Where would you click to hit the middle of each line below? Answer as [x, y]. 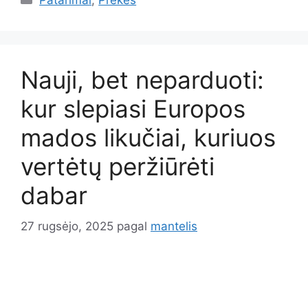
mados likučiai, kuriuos [148, 138]
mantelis [174, 226]
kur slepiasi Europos [133, 109]
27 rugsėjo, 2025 [67, 226]
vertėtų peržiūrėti [118, 167]
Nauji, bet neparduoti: [142, 80]
